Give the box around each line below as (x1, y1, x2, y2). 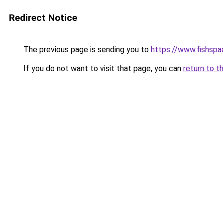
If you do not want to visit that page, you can (21, 64, 183, 73)
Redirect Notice (9, 12, 77, 23)
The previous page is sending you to (21, 45, 151, 54)
